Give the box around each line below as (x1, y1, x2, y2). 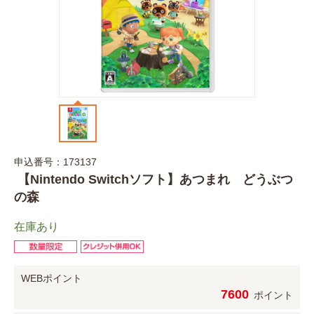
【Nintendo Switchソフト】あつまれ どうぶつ (14, 172, 293, 186)
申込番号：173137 (14, 156, 97, 168)
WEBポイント (21, 272, 82, 284)
